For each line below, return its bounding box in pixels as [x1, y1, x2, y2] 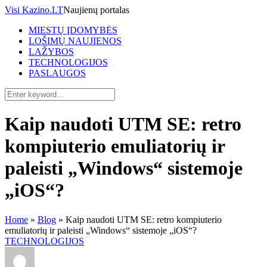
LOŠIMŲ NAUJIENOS [29, 36, 122, 46]
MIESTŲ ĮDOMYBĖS [29, 25, 117, 35]
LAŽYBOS [29, 46, 74, 57]
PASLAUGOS [29, 68, 86, 78]
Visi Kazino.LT [5, 5, 63, 15]
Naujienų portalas [63, 5, 129, 15]
